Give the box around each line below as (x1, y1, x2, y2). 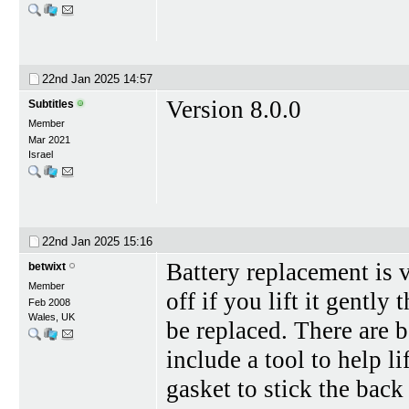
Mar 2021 (28, 134, 70, 145)
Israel (28, 149, 53, 160)
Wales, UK (28, 310, 75, 322)
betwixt (28, 259, 66, 273)
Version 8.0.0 (166, 96, 301, 123)
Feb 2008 (28, 296, 70, 308)
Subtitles (28, 98, 74, 110)
